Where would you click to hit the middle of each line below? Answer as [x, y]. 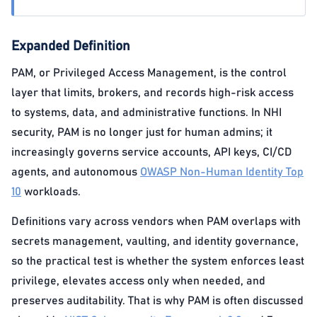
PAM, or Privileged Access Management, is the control [149, 73]
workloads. [51, 192]
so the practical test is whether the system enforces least [158, 261]
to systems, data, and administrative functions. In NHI [146, 113]
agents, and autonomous [76, 172]
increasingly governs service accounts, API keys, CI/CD [152, 152]
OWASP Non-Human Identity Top [222, 172]
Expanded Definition [71, 46]
